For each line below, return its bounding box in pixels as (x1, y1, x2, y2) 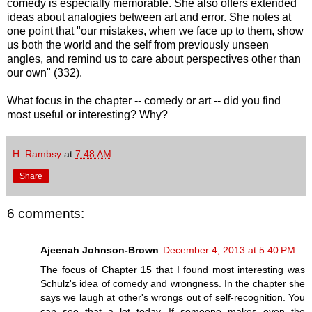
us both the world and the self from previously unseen (7, 39, 269, 52)
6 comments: (7, 206, 84, 221)
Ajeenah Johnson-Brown (40, 244, 159, 256)
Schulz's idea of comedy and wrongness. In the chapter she (40, 277, 305, 289)
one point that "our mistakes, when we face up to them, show (7, 25, 304, 38)
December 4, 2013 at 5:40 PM (163, 244, 295, 256)
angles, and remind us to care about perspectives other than (7, 53, 301, 65)
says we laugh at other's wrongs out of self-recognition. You (40, 291, 305, 303)
